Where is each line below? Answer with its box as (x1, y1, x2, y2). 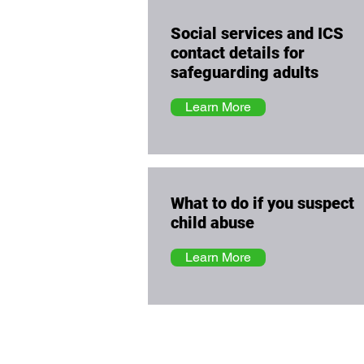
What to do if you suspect (171, 193, 354, 213)
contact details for (171, 43, 305, 63)
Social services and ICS (171, 24, 344, 43)
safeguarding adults (171, 63, 318, 82)
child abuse (171, 213, 254, 232)
